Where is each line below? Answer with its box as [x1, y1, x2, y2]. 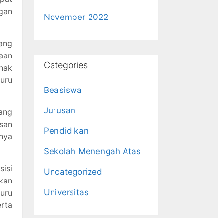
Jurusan [44, 106, 76, 115]
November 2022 [44, 12, 109, 22]
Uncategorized [44, 167, 103, 177]
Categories [44, 60, 88, 70]
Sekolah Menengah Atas [44, 146, 141, 156]
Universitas [44, 187, 89, 197]
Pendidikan [44, 126, 89, 136]
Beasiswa [44, 85, 82, 95]
